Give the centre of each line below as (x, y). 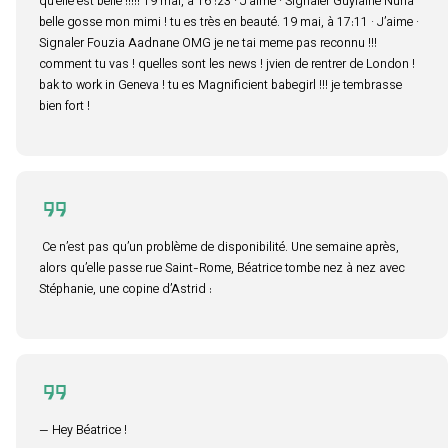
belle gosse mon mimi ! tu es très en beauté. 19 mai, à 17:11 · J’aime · (229, 23)
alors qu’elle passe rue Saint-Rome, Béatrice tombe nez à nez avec (222, 269)
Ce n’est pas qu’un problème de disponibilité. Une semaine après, (219, 248)
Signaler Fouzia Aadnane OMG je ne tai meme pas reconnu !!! (208, 44)
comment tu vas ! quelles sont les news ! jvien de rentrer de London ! (227, 65)
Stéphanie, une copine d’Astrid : (125, 290)
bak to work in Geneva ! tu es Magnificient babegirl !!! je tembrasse (220, 86)
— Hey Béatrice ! (83, 431)
